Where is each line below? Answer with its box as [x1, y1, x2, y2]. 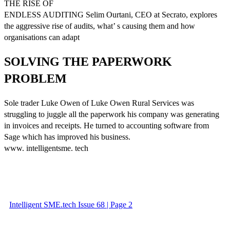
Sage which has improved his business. [4, 132, 130, 141]
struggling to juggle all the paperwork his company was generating [4, 109, 219, 119]
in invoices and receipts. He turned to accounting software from [4, 121, 209, 130]
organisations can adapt [4, 32, 80, 42]
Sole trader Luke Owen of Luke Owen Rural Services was [4, 98, 194, 107]
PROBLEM [4, 71, 67, 85]
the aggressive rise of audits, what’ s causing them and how [4, 21, 195, 30]
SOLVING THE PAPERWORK [4, 54, 172, 68]
